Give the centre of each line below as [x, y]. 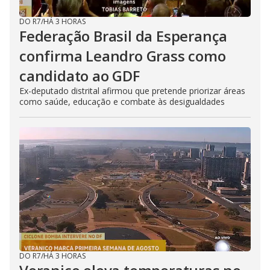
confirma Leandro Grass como [123, 56]
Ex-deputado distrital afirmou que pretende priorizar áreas [132, 91]
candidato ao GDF [80, 76]
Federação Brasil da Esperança [124, 36]
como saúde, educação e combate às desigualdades [122, 102]
